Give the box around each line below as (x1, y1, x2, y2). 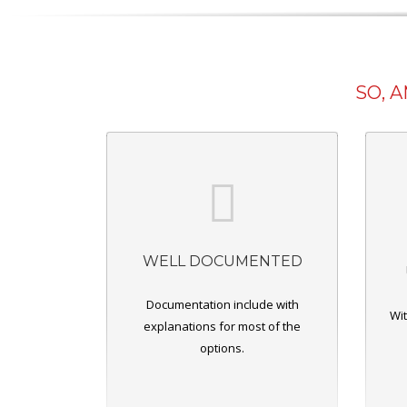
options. (200, 339, 244, 356)
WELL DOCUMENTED (142, 252, 303, 270)
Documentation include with (145, 295, 299, 313)
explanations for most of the (144, 317, 301, 334)
